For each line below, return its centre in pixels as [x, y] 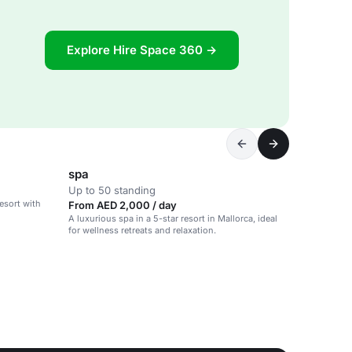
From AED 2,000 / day [123, 205]
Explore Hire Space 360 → [142, 49]
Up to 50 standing [112, 190]
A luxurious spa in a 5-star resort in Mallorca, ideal [173, 218]
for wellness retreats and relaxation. [142, 230]
